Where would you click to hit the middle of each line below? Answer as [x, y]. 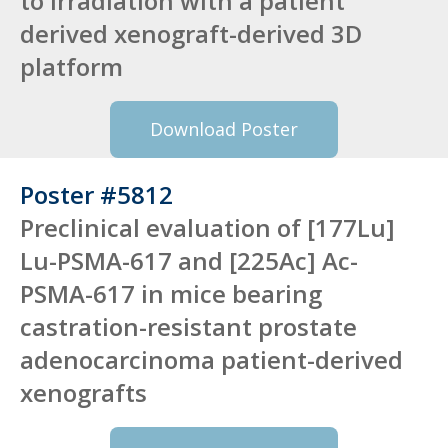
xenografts [83, 392]
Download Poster [224, 128]
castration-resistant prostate [188, 326]
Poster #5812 [96, 194]
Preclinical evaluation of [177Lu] [207, 227]
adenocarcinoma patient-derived [211, 359]
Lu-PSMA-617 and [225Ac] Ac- [189, 260]
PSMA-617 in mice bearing [171, 293]
